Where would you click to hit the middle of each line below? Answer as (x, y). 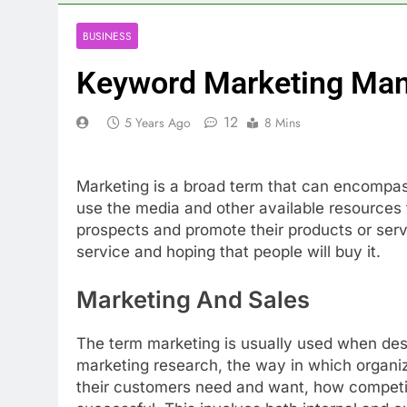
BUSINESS (107, 36)
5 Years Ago (158, 123)
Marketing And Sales (193, 299)
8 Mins (283, 123)
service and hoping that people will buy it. (228, 251)
